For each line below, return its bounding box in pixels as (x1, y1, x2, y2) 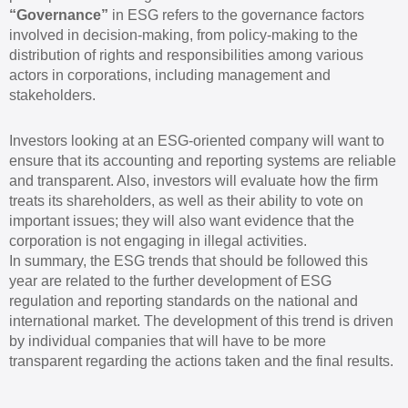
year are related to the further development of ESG (9, 272, 331, 289)
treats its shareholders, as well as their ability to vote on (9, 192, 363, 209)
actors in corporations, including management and (9, 66, 331, 83)
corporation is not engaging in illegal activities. (9, 232, 307, 249)
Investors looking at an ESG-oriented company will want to (9, 132, 384, 148)
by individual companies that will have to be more (9, 332, 326, 349)
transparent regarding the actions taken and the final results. (9, 352, 393, 369)
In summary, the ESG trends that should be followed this (9, 252, 368, 269)
